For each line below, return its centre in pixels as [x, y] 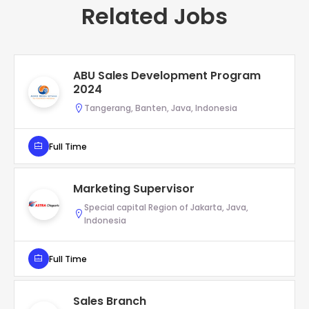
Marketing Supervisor [134, 189]
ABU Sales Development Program [167, 76]
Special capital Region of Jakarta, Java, [166, 208]
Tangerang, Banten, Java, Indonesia [161, 108]
